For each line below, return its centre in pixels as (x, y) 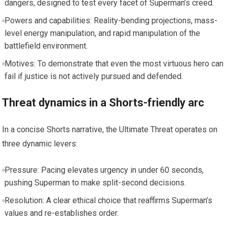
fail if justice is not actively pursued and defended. (93, 76)
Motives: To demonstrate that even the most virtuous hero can (114, 63)
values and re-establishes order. (61, 213)
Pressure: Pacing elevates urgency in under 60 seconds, (104, 170)
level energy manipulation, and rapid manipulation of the (102, 33)
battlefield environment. (46, 46)
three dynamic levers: (40, 143)
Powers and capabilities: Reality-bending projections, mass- (111, 20)
